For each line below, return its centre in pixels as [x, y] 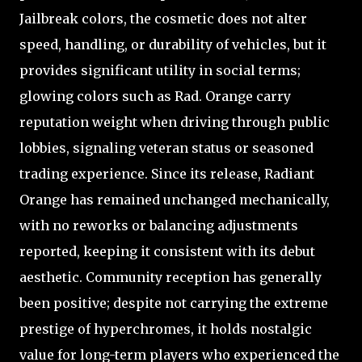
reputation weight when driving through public [175, 122]
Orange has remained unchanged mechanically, [175, 199]
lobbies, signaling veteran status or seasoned [166, 147]
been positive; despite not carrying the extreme [174, 303]
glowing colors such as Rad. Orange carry [155, 96]
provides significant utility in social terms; [160, 70]
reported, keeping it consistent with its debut [167, 251]
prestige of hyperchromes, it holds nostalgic [166, 328]
